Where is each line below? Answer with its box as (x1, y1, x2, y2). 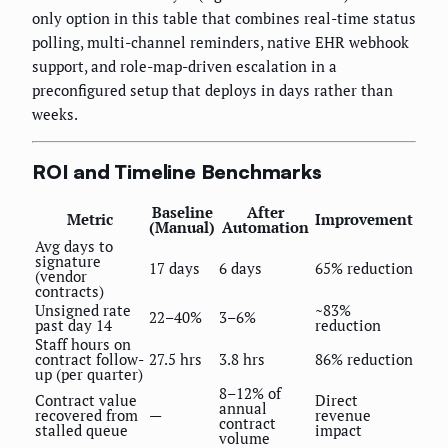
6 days (219, 257, 262, 278)
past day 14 (35, 314, 112, 335)
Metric (67, 208, 113, 229)
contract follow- (35, 348, 144, 369)
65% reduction (315, 257, 413, 278)
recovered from (35, 404, 138, 425)
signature (35, 250, 101, 271)
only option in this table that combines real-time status (32, 7, 416, 28)
